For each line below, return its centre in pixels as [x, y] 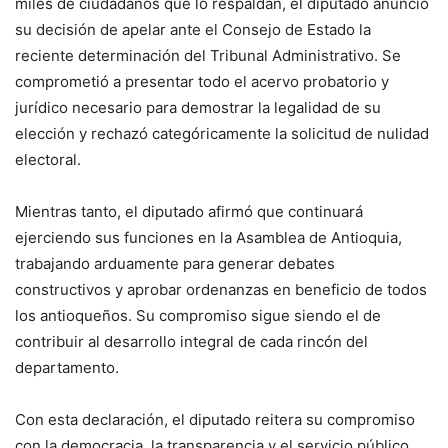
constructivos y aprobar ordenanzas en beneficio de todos [221, 290]
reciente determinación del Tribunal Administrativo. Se [208, 56]
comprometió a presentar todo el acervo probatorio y [202, 82]
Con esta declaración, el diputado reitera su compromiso [215, 420]
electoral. [48, 160]
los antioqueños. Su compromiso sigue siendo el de [198, 316]
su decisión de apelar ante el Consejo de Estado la [193, 30]
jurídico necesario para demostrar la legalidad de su [198, 108]
